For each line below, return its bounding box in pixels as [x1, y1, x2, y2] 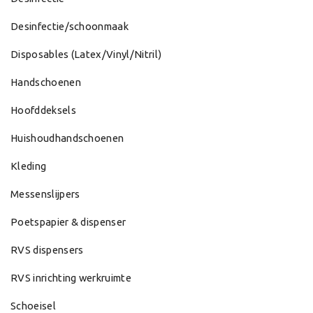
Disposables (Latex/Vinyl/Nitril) [10, 48, 162, 61]
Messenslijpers [10, 188, 80, 201]
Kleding [10, 160, 47, 173]
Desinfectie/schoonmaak [10, 20, 129, 33]
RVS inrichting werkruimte [10, 272, 131, 284]
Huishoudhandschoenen [10, 132, 124, 145]
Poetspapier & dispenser [10, 216, 126, 228]
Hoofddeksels [10, 104, 76, 117]
